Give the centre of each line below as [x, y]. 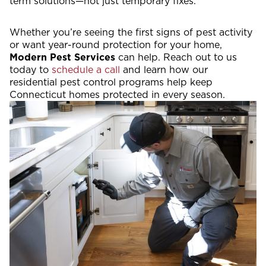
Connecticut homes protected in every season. [117, 95]
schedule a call [86, 70]
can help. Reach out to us [176, 57]
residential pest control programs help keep [111, 82]
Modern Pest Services [62, 57]
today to [31, 70]
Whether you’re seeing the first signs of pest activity [131, 32]
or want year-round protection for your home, [116, 45]
